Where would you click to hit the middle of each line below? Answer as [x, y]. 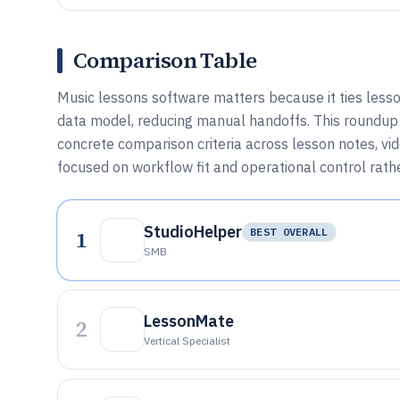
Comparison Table [165, 60]
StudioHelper [193, 232]
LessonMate [189, 321]
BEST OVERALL [289, 232]
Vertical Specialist [187, 341]
